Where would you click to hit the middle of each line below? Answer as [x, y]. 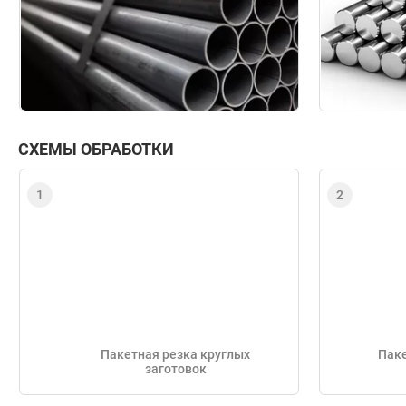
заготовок [175, 369]
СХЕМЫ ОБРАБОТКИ [96, 150]
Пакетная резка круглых [175, 355]
